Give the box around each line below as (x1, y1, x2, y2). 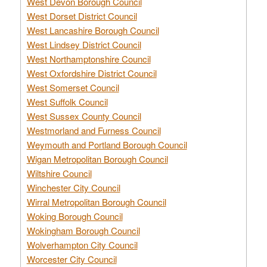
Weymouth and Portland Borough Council (26, 138, 187, 151)
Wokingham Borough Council (26, 223, 140, 237)
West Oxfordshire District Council (26, 66, 157, 79)
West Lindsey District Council (26, 38, 141, 51)
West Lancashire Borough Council (26, 23, 159, 36)
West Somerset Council (26, 80, 119, 94)
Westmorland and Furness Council (26, 123, 161, 136)
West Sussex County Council (26, 109, 141, 122)
